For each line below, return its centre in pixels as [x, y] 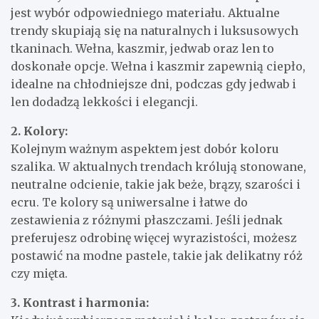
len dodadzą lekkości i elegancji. [104, 101]
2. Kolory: [39, 131]
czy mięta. [39, 273]
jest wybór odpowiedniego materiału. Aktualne [145, 12]
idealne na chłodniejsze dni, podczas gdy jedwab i [153, 84]
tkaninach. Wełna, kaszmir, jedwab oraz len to [142, 48]
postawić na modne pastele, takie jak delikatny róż [157, 255]
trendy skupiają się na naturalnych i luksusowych [155, 30]
